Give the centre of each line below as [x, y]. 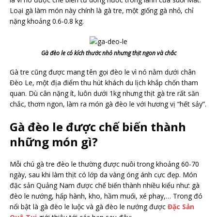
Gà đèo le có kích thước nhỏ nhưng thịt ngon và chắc [108, 53]
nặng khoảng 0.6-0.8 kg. [48, 21]
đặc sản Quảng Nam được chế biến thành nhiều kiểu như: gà [105, 185]
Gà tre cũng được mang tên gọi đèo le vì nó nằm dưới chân [103, 72]
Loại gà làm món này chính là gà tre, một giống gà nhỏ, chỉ [102, 10]
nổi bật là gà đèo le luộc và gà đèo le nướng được [88, 207]
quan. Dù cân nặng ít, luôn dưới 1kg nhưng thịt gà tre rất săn [104, 93]
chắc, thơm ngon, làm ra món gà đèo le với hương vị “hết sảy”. [108, 104]
